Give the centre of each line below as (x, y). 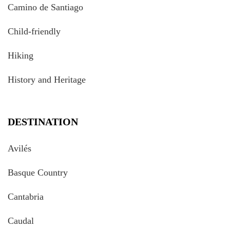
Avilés (20, 148)
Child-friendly (34, 31)
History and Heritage (47, 80)
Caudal (21, 221)
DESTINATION (43, 122)
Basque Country (38, 172)
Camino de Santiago (45, 7)
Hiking (21, 55)
